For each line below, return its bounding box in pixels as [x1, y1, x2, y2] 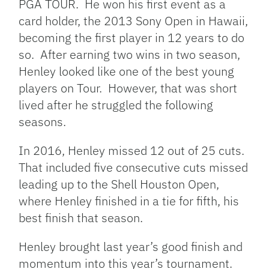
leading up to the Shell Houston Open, [19, 175, 220, 192]
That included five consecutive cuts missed [19, 159, 249, 175]
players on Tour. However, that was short [19, 79, 238, 96]
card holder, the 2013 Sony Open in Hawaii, [19, 12, 249, 29]
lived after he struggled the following [19, 96, 214, 113]
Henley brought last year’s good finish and [19, 238, 243, 255]
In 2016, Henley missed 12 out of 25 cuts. [19, 142, 248, 159]
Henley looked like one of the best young [19, 62, 235, 79]
